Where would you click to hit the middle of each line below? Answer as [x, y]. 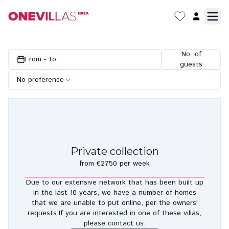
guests [191, 64]
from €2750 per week [114, 163]
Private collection [114, 151]
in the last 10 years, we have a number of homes [114, 192]
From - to [41, 59]
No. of [191, 54]
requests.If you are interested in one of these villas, [114, 213]
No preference [40, 80]
